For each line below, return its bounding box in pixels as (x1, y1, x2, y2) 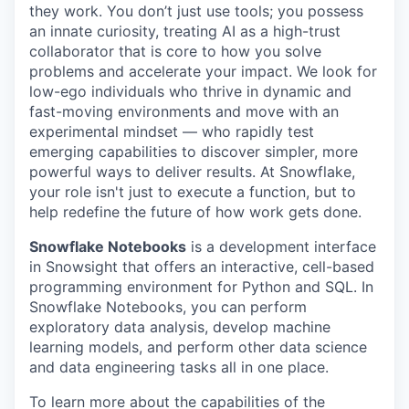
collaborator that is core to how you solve (29, 42, 321, 61)
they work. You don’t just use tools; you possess (29, 2, 363, 21)
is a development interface (186, 237, 376, 257)
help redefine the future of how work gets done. (29, 203, 362, 222)
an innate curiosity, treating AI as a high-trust (29, 22, 341, 41)
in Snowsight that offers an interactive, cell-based (29, 257, 374, 277)
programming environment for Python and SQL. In (29, 278, 373, 297)
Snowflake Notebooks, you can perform (29, 298, 307, 317)
